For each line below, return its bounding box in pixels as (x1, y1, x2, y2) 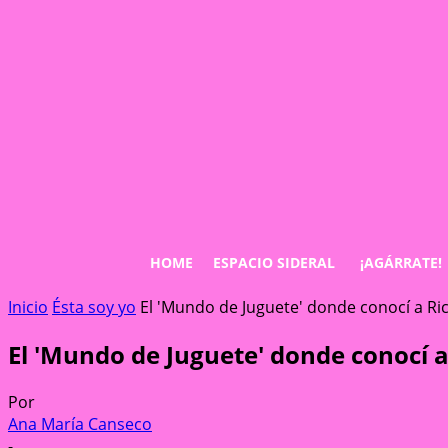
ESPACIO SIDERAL (213, 253, 336, 272)
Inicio (8, 296, 48, 319)
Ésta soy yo (52, 296, 136, 319)
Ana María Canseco (8, 412, 152, 435)
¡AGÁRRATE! (360, 253, 443, 272)
